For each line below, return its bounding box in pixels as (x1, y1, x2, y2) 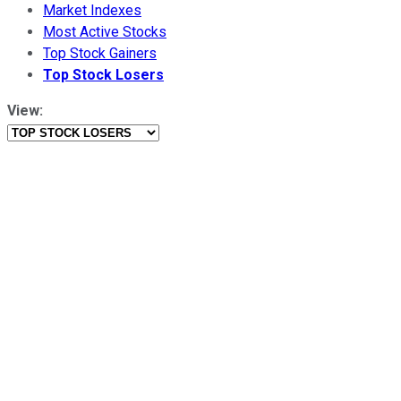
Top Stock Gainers (43, 44, 157, 62)
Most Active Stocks (43, 22, 166, 40)
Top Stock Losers (43, 65, 164, 83)
